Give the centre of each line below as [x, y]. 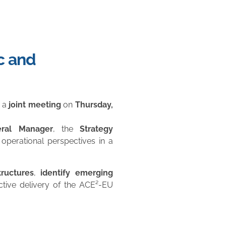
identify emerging [77, 173]
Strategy [96, 129]
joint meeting [35, 105]
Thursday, [94, 105]
